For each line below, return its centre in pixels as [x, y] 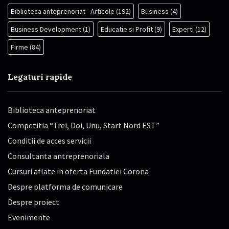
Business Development [46, 29]
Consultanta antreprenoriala [59, 156]
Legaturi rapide [40, 77]
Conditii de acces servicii [49, 141]
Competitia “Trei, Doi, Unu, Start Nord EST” [84, 125]
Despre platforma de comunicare [65, 187]
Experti [183, 29]
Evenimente [29, 217]
